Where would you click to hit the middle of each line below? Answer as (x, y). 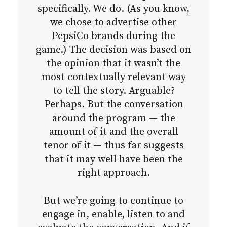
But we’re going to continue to (113, 201)
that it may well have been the (113, 160)
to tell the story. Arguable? (113, 91)
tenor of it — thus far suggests (113, 146)
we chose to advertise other (113, 23)
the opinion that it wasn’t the (113, 64)
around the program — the (113, 119)
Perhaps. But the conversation (113, 105)
